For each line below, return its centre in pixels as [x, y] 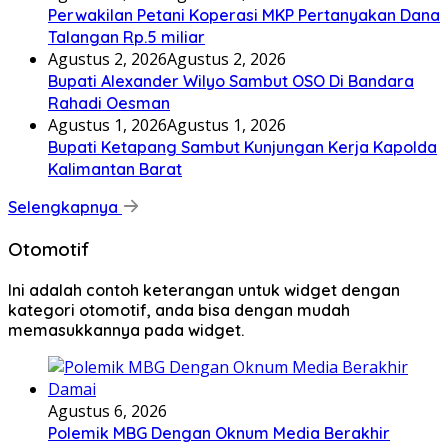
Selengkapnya [65, 207]
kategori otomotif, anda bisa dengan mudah [179, 309]
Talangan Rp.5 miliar [126, 37]
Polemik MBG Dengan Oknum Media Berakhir [219, 432]
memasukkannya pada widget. [126, 329]
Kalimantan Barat [115, 169]
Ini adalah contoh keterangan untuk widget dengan [204, 289]
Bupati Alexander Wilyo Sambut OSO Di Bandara [231, 81]
